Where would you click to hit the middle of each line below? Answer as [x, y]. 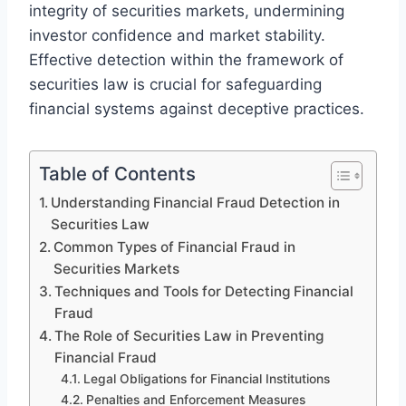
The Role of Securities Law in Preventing [189, 335]
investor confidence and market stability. [177, 35]
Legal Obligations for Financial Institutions [206, 378]
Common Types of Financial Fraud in [175, 246]
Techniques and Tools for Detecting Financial [204, 291]
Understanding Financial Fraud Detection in [196, 202]
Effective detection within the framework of [186, 59]
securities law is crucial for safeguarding [175, 84]
